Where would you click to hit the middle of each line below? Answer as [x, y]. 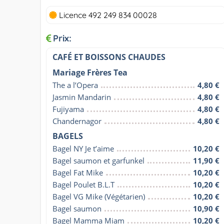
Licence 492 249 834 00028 [107, 15]
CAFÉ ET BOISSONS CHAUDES [109, 57]
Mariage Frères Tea [90, 72]
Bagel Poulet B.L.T [83, 184]
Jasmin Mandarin [82, 97]
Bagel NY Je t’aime [83, 148]
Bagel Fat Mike [78, 172]
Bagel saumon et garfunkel [98, 160]
